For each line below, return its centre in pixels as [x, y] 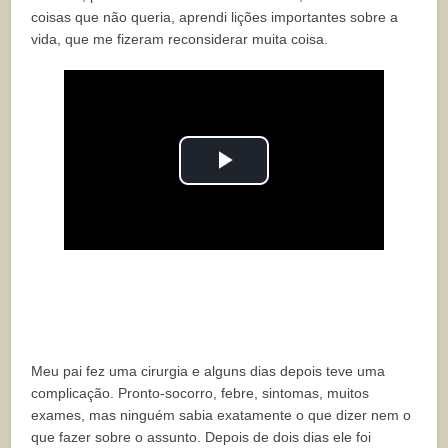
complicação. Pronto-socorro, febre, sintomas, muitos [200, 393]
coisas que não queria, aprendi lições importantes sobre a [215, 17]
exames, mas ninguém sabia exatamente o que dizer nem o [221, 415]
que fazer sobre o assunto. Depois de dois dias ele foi [201, 437]
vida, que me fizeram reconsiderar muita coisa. [180, 39]
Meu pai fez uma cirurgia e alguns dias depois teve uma [208, 371]
